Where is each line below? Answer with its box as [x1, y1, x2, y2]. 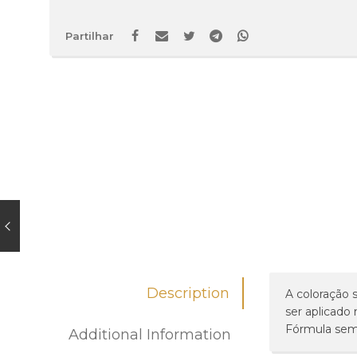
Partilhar [65, 29, 114, 42]
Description [147, 284, 229, 302]
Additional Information [69, 325, 231, 343]
